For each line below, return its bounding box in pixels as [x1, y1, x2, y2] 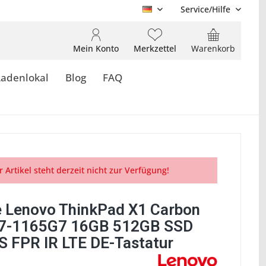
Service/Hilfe [180, 4, 230, 15]
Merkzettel [134, 43, 176, 54]
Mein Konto [73, 43, 119, 54]
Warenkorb [191, 43, 235, 54]
